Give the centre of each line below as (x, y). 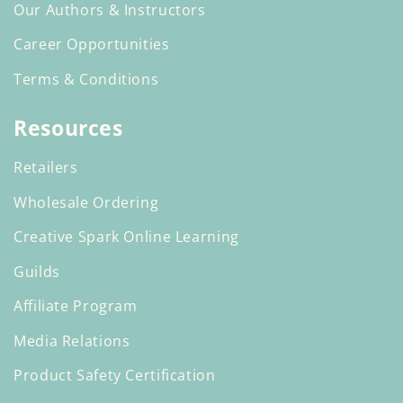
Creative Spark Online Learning (126, 237)
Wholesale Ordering (86, 202)
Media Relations (72, 340)
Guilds (37, 271)
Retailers (46, 168)
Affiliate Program (76, 306)
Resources (68, 128)
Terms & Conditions (86, 79)
